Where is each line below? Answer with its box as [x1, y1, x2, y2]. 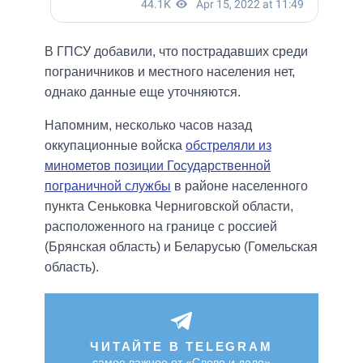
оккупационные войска [45, 138, 186, 152]
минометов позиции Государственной [45, 158, 271, 173]
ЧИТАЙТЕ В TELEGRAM [90, 339, 273, 353]
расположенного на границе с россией [45, 219, 277, 233]
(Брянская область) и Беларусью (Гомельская [45, 239, 318, 254]
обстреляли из [186, 138, 271, 152]
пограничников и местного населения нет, [45, 64, 295, 79]
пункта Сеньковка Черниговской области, [45, 199, 293, 213]
